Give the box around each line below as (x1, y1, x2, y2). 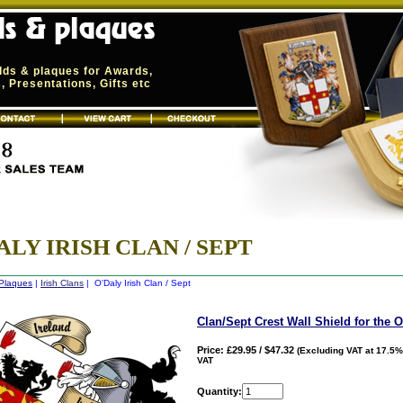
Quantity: (197, 385, 242, 397)
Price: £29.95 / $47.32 (197, 344, 294, 355)
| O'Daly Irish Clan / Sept (84, 277, 191, 288)
